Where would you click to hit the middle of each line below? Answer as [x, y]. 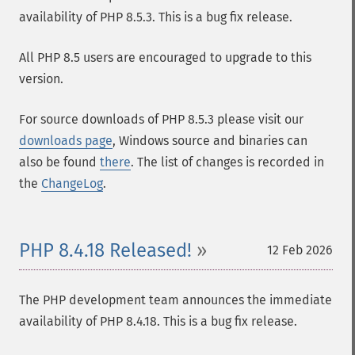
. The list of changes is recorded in [227, 162]
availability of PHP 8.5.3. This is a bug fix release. [156, 17]
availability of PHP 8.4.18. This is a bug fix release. [158, 321]
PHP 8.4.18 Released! [105, 250]
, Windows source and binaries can [210, 141]
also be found [59, 162]
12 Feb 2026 [300, 250]
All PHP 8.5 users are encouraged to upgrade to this [165, 57]
